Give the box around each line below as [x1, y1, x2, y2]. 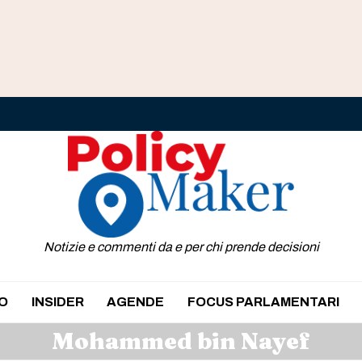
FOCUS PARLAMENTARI [187, 294, 339, 309]
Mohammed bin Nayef [52, 326, 310, 355]
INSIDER [31, 294, 84, 309]
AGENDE [107, 294, 165, 309]
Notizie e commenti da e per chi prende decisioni [43, 239, 319, 254]
